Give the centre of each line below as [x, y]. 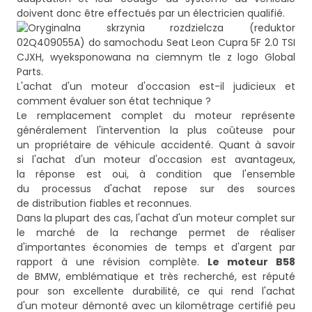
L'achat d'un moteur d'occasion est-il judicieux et [156, 87]
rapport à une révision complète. [112, 262]
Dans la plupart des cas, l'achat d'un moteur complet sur [156, 218]
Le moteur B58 [251, 262]
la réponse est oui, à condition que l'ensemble [156, 174]
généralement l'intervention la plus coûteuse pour [156, 131]
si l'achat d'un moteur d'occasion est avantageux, [156, 160]
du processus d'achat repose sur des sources [156, 189]
